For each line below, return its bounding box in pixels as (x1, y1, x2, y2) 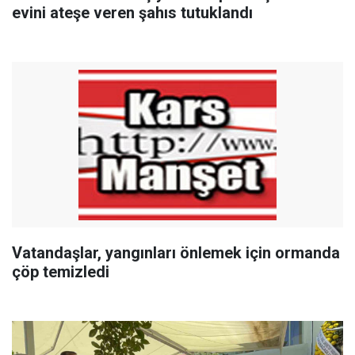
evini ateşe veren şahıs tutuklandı (12, 3, 253, 22)
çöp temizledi (12, 262, 109, 281)
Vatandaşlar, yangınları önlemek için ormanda (12, 243, 340, 262)
